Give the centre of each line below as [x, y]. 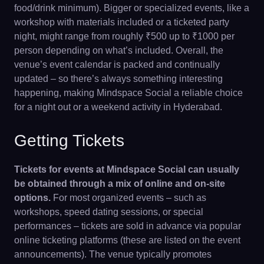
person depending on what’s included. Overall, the [119, 50]
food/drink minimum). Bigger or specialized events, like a [132, 8]
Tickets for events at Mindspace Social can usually [127, 169]
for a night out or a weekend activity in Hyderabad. [118, 107]
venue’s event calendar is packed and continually [117, 65]
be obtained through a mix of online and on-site [120, 184]
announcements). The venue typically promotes [113, 254]
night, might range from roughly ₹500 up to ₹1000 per [124, 36]
